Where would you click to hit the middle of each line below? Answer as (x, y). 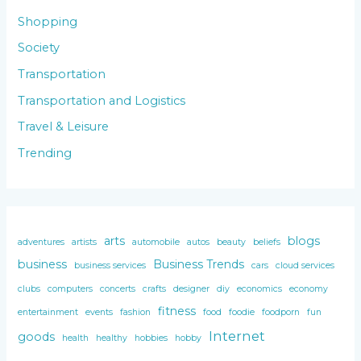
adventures (41, 243)
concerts (118, 289)
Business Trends (199, 265)
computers (71, 289)
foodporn (281, 313)
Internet (237, 336)
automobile (156, 243)
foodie (242, 313)
